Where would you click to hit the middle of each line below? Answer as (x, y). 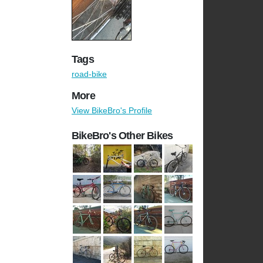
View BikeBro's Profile (112, 111)
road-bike (89, 74)
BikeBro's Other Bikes (122, 136)
